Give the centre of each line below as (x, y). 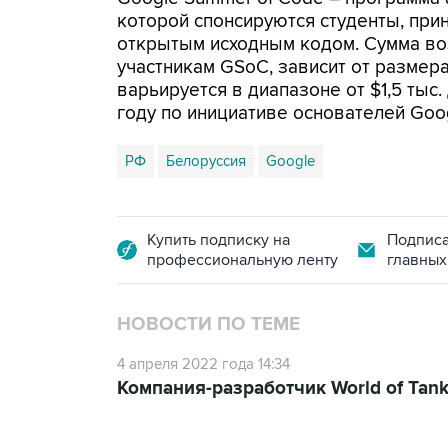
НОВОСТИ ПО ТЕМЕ (208, 324)
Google (290, 161)
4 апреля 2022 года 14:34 (203, 364)
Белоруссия (206, 161)
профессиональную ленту (242, 260)
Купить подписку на (218, 240)
